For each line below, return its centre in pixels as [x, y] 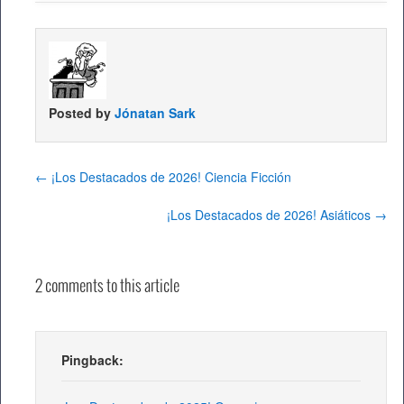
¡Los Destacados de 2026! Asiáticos [271, 215]
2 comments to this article [107, 287]
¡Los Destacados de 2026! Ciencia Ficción [170, 177]
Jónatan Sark [155, 113]
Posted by [82, 113]
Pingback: [92, 360]
